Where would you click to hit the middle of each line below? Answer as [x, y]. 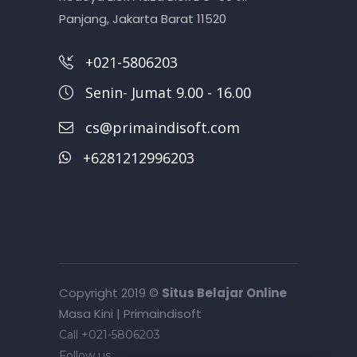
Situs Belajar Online [224, 292]
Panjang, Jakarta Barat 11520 [143, 19]
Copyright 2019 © [110, 292]
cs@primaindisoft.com [163, 128]
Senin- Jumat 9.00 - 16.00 [168, 92]
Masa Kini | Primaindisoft [130, 313]
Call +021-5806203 [114, 334]
